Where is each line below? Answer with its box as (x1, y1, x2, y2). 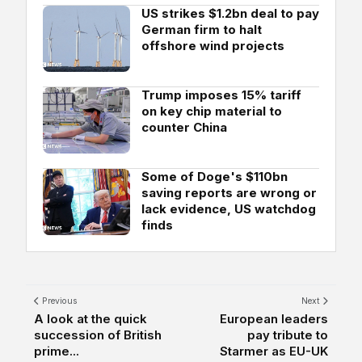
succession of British (34, 326, 162, 343)
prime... (34, 343, 79, 359)
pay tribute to (247, 326, 328, 343)
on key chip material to (141, 103, 282, 119)
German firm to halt (141, 21, 262, 37)
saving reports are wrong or (141, 184, 317, 200)
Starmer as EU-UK (220, 343, 328, 359)
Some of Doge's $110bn (141, 168, 288, 184)
